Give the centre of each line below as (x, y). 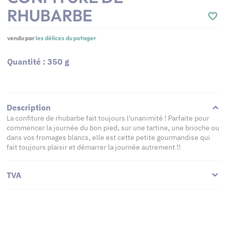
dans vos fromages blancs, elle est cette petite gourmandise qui (108, 137)
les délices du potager (66, 38)
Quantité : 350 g (38, 62)
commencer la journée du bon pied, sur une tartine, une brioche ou (113, 128)
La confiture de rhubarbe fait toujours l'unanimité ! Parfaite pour (108, 118)
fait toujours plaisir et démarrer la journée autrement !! (94, 147)
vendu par (21, 38)
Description (29, 107)
